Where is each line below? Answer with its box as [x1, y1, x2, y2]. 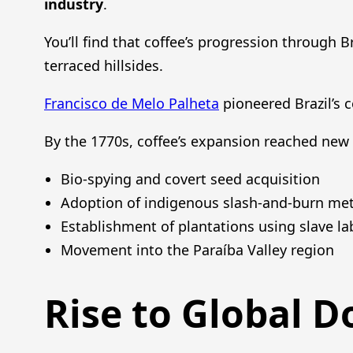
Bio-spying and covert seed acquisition [61, 169, 321, 188]
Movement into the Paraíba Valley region [61, 240, 335, 259]
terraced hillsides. [44, 55, 163, 75]
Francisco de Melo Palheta [44, 93, 219, 113]
